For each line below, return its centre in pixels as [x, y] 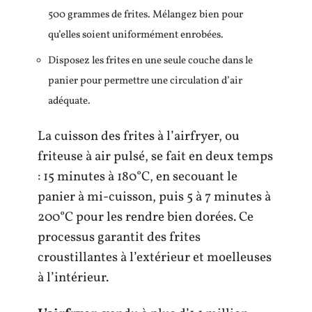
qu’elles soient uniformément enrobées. [136, 35]
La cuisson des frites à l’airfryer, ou [139, 136]
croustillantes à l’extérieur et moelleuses [155, 258]
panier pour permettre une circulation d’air [145, 81]
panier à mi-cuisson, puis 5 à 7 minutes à [154, 197]
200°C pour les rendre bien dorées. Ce [146, 217]
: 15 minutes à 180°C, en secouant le [138, 177]
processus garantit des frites [119, 237]
